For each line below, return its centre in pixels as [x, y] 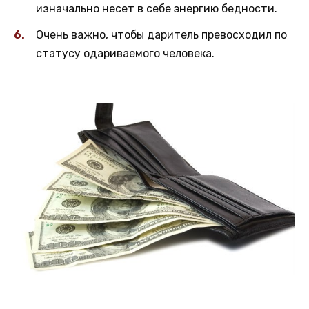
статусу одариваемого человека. [125, 53]
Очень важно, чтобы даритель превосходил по [161, 34]
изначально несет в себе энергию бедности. [157, 8]
